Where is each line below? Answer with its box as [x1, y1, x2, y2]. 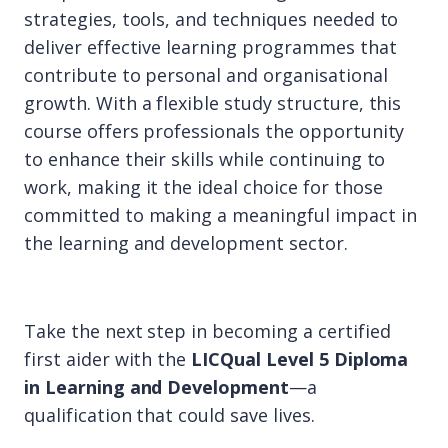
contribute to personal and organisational [24, 63, 388, 87]
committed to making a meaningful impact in [24, 203, 417, 227]
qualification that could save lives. [24, 403, 315, 427]
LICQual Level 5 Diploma [191, 347, 409, 371]
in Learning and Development [24, 375, 290, 399]
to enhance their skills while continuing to [24, 147, 386, 171]
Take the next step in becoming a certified [24, 319, 391, 343]
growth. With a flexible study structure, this [24, 91, 402, 115]
